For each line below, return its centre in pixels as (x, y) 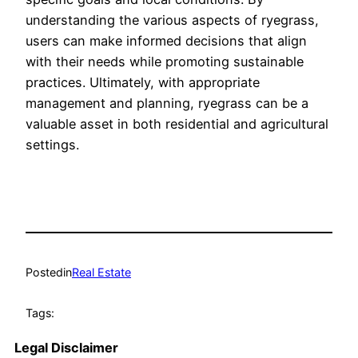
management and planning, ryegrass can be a (167, 103)
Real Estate (101, 272)
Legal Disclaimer (66, 348)
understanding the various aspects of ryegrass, (172, 20)
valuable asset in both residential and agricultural (177, 123)
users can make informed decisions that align (166, 40)
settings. (52, 144)
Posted (44, 272)
